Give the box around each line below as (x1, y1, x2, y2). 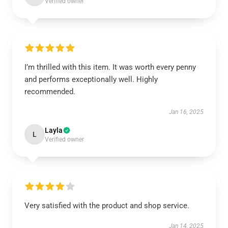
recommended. (24, 87, 75, 96)
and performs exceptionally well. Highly (24, 75, 158, 84)
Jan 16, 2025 (169, 108, 204, 116)
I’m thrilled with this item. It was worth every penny (24, 63, 196, 72)
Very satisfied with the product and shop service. (24, 201, 189, 210)
